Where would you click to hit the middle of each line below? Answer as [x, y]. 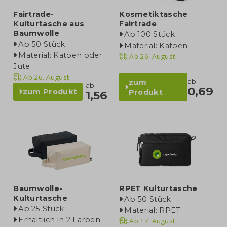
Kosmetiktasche [154, 14]
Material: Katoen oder [60, 55]
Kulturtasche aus [49, 24]
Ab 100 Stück [149, 35]
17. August [157, 221]
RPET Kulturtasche [158, 189]
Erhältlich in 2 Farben [60, 220]
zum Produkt [50, 92]
